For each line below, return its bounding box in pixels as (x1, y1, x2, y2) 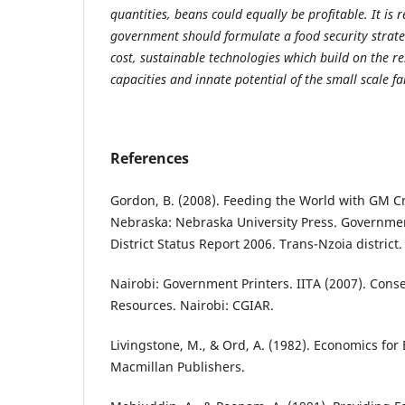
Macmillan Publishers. (110, 357, 245, 375)
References (110, 147, 189, 168)
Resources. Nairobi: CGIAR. (110, 296, 274, 314)
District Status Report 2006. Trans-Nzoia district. (110, 234, 402, 252)
